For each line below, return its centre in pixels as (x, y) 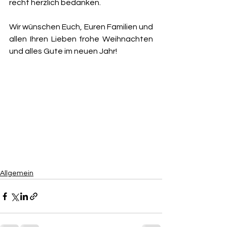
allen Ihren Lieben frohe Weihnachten (81, 39)
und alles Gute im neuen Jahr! (63, 51)
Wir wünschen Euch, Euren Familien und (81, 27)
